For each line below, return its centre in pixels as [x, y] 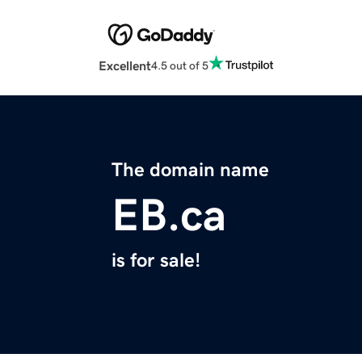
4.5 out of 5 [180, 65]
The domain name [190, 170]
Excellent [125, 66]
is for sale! [156, 261]
